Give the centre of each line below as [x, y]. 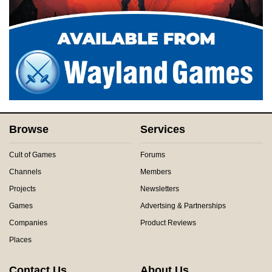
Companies [28, 223]
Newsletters [160, 189]
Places [20, 240]
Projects [22, 189]
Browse [29, 130]
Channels [25, 172]
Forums [153, 155]
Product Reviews [168, 223]
